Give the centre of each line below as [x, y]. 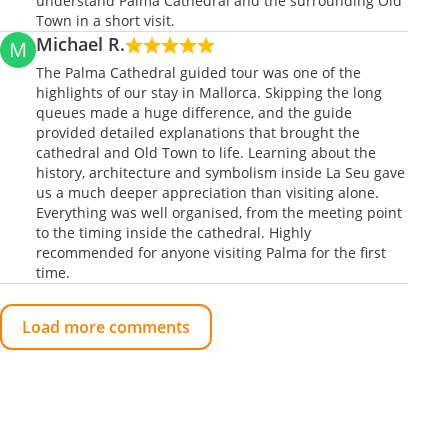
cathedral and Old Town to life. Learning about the [206, 152]
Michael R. [80, 44]
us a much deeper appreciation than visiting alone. [207, 192]
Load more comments [106, 327]
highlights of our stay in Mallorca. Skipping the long [209, 92]
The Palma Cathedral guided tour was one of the [198, 72]
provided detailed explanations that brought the [198, 132]
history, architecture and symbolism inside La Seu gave [220, 172]
